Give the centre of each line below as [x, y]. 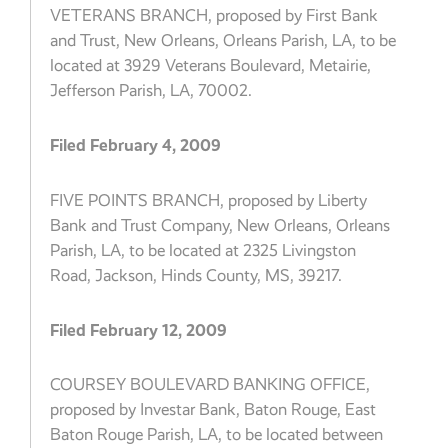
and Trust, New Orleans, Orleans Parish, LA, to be [223, 41]
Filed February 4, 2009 [136, 145]
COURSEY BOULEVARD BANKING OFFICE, [210, 385]
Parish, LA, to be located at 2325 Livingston [203, 250]
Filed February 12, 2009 [139, 329]
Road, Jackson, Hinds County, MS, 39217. [196, 275]
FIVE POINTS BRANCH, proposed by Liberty [209, 200]
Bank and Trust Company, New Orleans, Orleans [220, 225]
